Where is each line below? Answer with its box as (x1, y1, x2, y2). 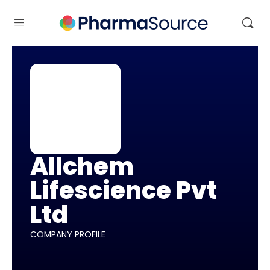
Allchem (30, 149, 134, 183)
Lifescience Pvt (30, 174, 217, 207)
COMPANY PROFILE (30, 228, 105, 240)
